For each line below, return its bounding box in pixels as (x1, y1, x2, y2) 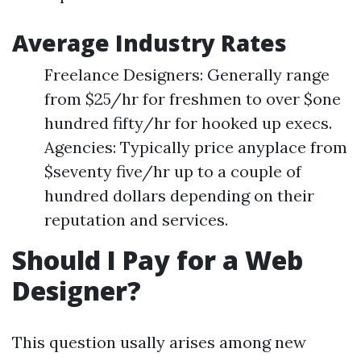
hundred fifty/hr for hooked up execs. (44, 113, 332, 133)
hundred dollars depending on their (44, 185, 314, 205)
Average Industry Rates (12, 27, 287, 58)
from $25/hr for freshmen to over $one (44, 89, 341, 109)
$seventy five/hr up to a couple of (44, 161, 301, 181)
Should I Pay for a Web (12, 243, 303, 277)
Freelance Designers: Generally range (44, 64, 330, 85)
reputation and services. (44, 210, 228, 230)
